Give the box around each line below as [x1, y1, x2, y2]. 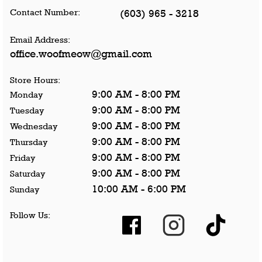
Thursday [10, 137, 47, 147]
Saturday [10, 168, 45, 178]
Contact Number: [10, 7, 80, 17]
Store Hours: [10, 75, 60, 85]
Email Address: [10, 35, 70, 44]
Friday [10, 153, 35, 163]
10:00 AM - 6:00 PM [92, 183, 186, 195]
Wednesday [10, 121, 57, 131]
